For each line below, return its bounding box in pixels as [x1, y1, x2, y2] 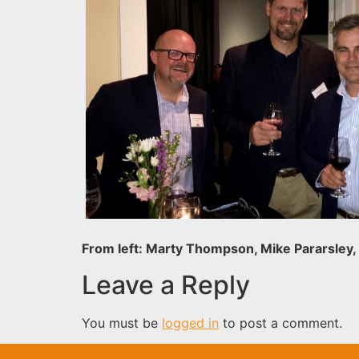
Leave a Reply [82, 268, 250, 301]
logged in [162, 314, 219, 331]
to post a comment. [219, 314, 342, 331]
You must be [82, 314, 162, 331]
